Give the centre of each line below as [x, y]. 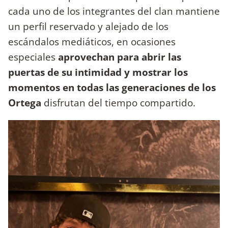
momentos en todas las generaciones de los [112, 87]
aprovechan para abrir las [118, 56]
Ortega [25, 102]
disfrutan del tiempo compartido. [118, 102]
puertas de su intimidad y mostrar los [98, 72]
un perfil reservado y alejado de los [88, 26]
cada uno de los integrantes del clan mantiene [114, 11]
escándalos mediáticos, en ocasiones [92, 41]
